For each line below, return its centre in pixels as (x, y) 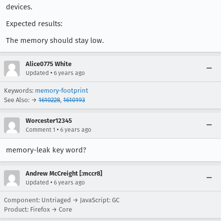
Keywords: (19, 90)
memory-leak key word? (46, 150)
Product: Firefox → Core (38, 209)
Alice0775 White (49, 64)
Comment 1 (40, 129)
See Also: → (21, 100)
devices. (19, 7)
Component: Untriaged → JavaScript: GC (62, 200)
